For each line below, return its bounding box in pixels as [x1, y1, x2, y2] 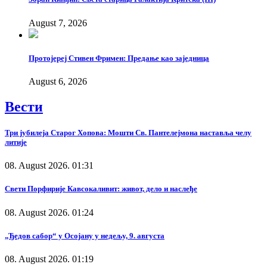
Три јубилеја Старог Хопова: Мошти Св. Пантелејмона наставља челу [5, 128, 252, 138]
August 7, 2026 [29, 17, 87, 28]
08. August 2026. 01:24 [5, 207, 94, 218]
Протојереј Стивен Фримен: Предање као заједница [29, 53, 209, 63]
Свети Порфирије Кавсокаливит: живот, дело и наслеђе [5, 184, 197, 194]
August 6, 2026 [29, 76, 87, 86]
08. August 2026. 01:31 [5, 160, 94, 171]
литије [5, 138, 27, 147]
